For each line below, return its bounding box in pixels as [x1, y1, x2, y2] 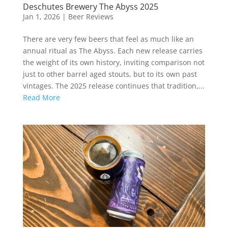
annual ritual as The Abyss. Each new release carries [22, 45, 203, 55]
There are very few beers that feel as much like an [22, 34, 194, 44]
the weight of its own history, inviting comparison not [22, 57, 205, 67]
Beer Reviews [68, 11, 113, 21]
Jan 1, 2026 [22, 11, 60, 21]
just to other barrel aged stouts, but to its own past [22, 69, 197, 79]
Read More [22, 92, 60, 102]
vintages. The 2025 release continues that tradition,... [22, 80, 205, 91]
